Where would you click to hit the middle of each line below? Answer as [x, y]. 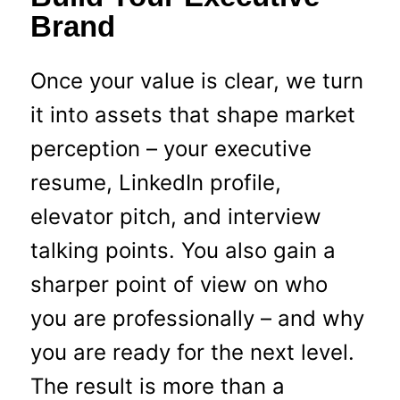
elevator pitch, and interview [175, 217]
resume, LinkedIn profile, [155, 183]
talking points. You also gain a [183, 251]
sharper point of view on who [179, 285]
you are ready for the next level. [192, 353]
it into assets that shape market [192, 115]
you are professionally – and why [197, 319]
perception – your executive [171, 149]
